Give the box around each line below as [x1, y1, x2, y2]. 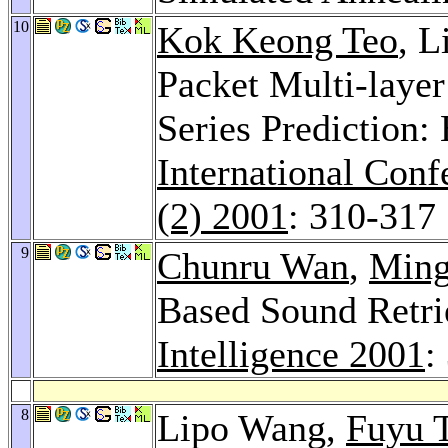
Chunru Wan [157, 244, 349, 287]
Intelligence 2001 [157, 332, 425, 375]
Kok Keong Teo [157, 18, 398, 61]
